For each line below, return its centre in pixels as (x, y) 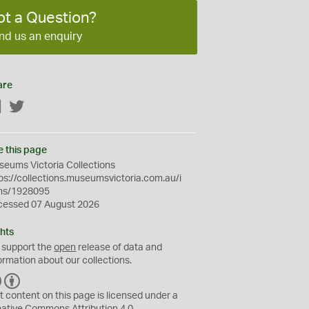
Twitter (40, 108)
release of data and (119, 248)
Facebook (24, 108)
